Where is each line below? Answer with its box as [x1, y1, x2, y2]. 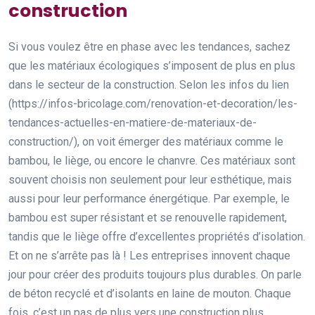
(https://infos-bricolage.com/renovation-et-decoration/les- [8, 97, 297, 111]
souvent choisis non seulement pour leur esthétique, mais [8, 173, 292, 187]
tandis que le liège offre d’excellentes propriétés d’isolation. [8, 230, 305, 244]
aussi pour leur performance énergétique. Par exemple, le [8, 192, 290, 206]
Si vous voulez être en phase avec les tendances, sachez [8, 40, 290, 54]
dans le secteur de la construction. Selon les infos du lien [8, 78, 289, 92]
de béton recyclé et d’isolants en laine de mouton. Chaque [8, 287, 291, 301]
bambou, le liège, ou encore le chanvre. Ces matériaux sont [8, 154, 295, 168]
